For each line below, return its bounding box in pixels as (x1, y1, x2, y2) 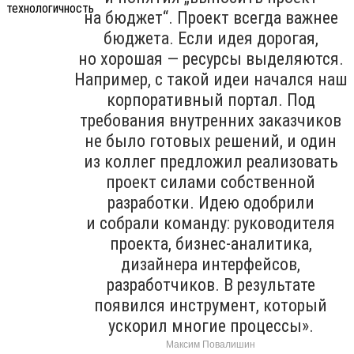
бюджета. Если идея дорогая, (103, 28, 318, 48)
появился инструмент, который (94, 295, 327, 315)
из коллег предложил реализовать (83, 151, 338, 171)
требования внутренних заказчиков (80, 110, 341, 130)
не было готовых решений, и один (85, 130, 337, 151)
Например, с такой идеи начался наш (73, 69, 348, 89)
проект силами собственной (106, 171, 315, 192)
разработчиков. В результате (106, 274, 315, 295)
